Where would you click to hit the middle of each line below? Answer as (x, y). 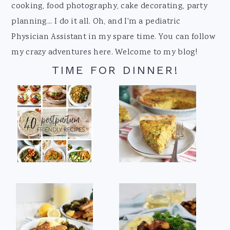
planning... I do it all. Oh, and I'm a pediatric (96, 22)
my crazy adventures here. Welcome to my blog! (104, 52)
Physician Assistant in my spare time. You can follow (113, 37)
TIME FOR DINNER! (115, 70)
